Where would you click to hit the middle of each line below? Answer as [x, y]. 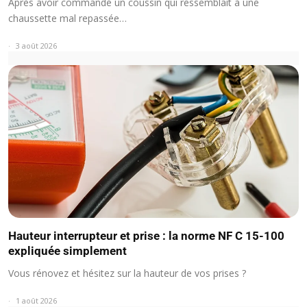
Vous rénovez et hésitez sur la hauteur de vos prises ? [127, 273]
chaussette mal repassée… [67, 19]
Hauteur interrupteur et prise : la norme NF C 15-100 [146, 235]
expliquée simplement [67, 250]
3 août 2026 [36, 46]
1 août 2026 [36, 300]
